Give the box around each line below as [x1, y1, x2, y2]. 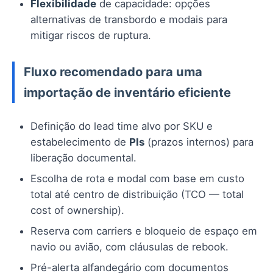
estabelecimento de [30, 136, 129, 149]
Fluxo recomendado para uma [24, 64, 202, 80]
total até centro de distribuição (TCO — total [30, 188, 244, 201]
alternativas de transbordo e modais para [30, 13, 227, 26]
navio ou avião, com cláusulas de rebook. [30, 241, 229, 253]
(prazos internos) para [144, 136, 253, 149]
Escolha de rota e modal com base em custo [30, 172, 244, 185]
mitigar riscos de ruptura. [30, 29, 151, 42]
